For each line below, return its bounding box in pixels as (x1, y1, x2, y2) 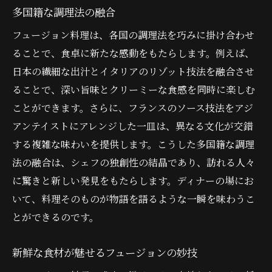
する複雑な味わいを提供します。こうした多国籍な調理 (12, 137, 254, 151)
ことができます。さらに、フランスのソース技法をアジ (12, 100, 253, 115)
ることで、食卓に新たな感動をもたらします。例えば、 (12, 46, 254, 60)
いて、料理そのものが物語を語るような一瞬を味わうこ (12, 191, 255, 206)
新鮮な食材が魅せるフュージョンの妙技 (12, 244, 197, 260)
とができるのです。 (12, 209, 99, 224)
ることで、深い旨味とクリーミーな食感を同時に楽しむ (12, 82, 255, 97)
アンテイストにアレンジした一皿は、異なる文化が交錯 (12, 118, 253, 133)
